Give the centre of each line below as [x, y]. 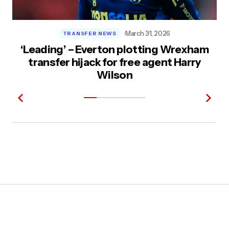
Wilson [114, 75]
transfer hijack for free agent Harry [114, 62]
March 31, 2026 [148, 33]
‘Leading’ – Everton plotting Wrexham [114, 49]
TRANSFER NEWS [89, 33]
